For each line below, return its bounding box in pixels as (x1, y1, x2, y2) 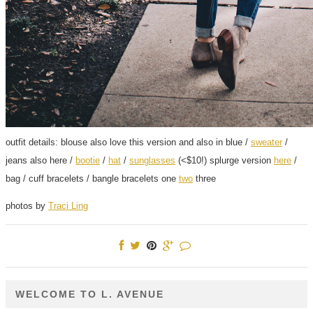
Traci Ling (48, 200, 88, 211)
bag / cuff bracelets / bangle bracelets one (6, 173, 179, 184)
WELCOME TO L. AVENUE (15, 289, 164, 300)
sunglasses (129, 154, 175, 166)
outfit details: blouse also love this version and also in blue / (6, 136, 251, 147)
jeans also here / (6, 154, 75, 166)
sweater (251, 136, 282, 147)
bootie (75, 154, 100, 166)
